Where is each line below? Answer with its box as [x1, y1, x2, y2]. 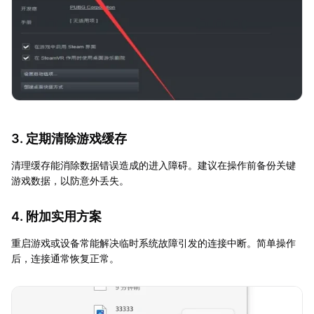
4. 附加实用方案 [11, 209, 102, 224]
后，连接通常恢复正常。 [11, 252, 119, 265]
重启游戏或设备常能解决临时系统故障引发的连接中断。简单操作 [11, 237, 296, 250]
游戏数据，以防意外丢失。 [11, 175, 129, 187]
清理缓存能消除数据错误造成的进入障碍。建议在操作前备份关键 [11, 159, 296, 172]
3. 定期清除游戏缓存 [11, 131, 127, 146]
